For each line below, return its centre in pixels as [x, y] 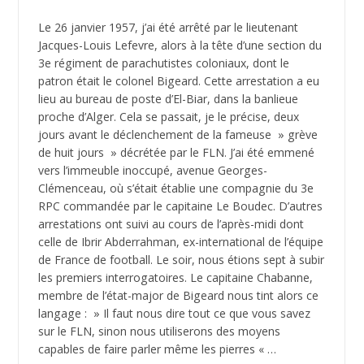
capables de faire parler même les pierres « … [157, 349]
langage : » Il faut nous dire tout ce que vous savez [174, 314]
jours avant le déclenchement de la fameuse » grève [178, 135]
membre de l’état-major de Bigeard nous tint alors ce [178, 296]
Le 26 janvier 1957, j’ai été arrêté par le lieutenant [168, 28]
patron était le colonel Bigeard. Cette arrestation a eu [178, 81]
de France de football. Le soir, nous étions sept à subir [181, 260]
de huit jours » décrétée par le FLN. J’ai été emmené [176, 153]
